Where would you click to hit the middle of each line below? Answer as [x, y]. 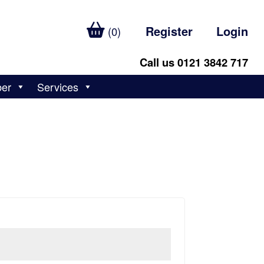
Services [58, 87]
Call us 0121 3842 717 [194, 62]
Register [169, 31]
